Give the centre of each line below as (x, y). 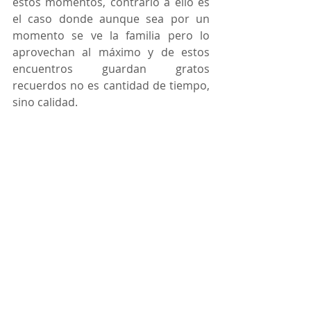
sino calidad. (45, 102)
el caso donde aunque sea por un (111, 19)
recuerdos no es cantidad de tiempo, (111, 86)
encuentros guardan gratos (111, 69)
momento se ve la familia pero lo (111, 36)
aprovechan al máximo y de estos (111, 52)
